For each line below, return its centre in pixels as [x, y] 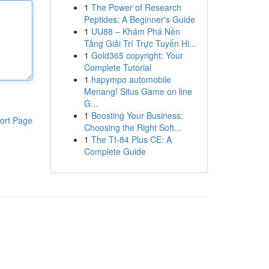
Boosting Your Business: [137, 115]
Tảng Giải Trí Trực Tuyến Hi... [140, 43]
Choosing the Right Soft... [132, 127]
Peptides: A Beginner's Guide [139, 19]
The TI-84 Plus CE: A [131, 139]
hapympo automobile [131, 79]
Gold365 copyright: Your [137, 55]
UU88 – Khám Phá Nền [135, 31]
